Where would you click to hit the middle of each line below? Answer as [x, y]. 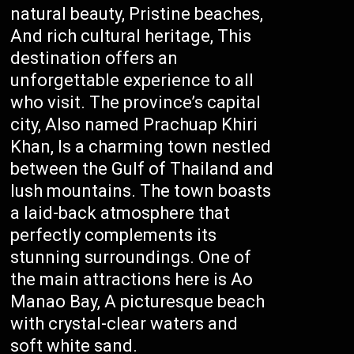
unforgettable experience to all [132, 80]
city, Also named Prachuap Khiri [134, 124]
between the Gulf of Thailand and [142, 169]
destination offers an [94, 58]
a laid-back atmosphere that [121, 213]
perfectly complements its [114, 235]
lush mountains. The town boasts [141, 191]
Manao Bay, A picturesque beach [138, 301]
